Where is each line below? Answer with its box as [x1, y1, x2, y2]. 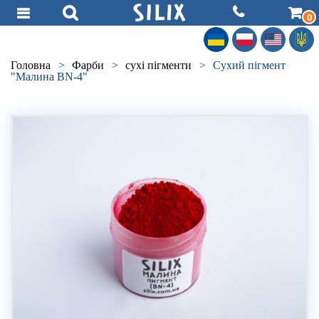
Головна [11, 59, 51, 71]
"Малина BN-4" [11, 70, 88, 83]
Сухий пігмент [213, 59, 286, 71]
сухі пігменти [125, 59, 192, 71]
